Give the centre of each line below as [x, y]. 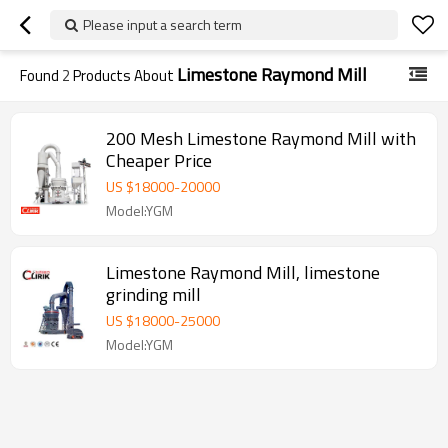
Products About [123, 75]
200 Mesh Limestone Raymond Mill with [261, 138]
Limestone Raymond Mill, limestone [243, 272]
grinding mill [153, 294]
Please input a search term [162, 24]
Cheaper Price [159, 160]
